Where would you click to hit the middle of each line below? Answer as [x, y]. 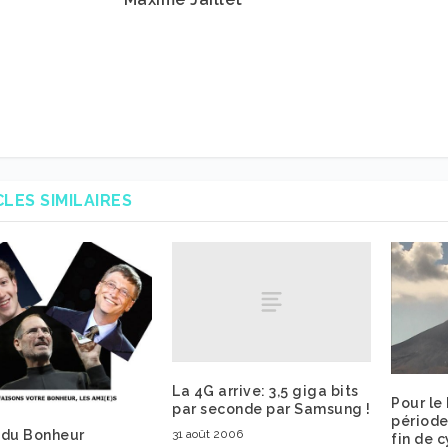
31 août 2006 [208, 433]
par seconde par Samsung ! [271, 408]
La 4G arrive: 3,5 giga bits [265, 390]
